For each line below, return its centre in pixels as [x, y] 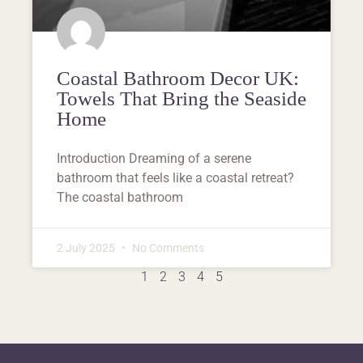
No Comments [167, 248]
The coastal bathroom [120, 197]
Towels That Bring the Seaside [181, 98]
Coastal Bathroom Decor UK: [178, 78]
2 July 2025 [87, 248]
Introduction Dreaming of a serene [154, 158]
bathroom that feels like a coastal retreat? [175, 177]
